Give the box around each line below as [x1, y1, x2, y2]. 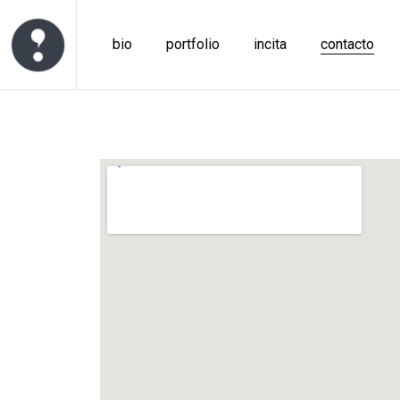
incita [253, 36, 287, 53]
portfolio [165, 36, 220, 53]
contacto [320, 36, 374, 53]
